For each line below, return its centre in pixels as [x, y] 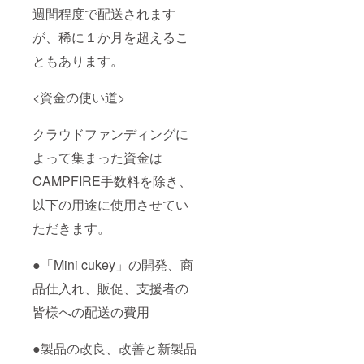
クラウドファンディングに [110, 133]
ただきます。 [71, 227]
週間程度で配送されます [104, 13]
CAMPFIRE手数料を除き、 [112, 180]
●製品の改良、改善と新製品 [115, 348]
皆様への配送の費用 [91, 311]
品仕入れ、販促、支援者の [110, 288]
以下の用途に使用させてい [110, 204]
